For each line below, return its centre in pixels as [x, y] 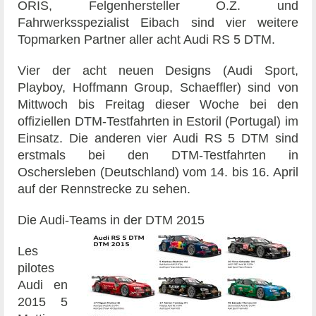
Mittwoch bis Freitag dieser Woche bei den [158, 104]
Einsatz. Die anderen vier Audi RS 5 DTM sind [158, 138]
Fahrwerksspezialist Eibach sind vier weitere [158, 22]
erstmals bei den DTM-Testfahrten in [158, 155]
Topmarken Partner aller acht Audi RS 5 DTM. [147, 39]
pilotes [36, 268]
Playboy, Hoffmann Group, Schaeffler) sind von [158, 87]
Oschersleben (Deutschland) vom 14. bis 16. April [158, 172]
